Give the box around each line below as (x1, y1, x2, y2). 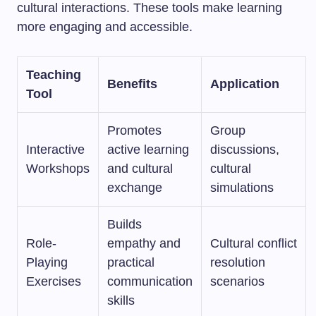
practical (107, 255, 154, 269)
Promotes (107, 123, 162, 138)
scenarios (210, 274, 265, 288)
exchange (107, 181, 162, 195)
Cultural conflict (210, 236, 297, 250)
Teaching (26, 68, 81, 82)
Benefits (107, 77, 157, 91)
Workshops (26, 162, 90, 176)
